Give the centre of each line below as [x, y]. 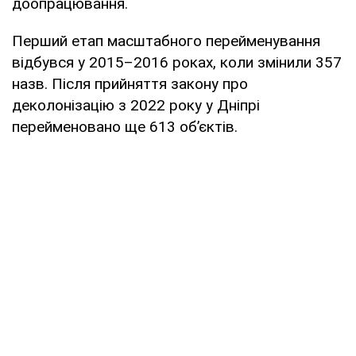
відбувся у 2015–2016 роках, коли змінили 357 [177, 63]
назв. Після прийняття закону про [130, 84]
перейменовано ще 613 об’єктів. [125, 127]
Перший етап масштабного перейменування [166, 41]
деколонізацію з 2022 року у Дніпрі [136, 106]
